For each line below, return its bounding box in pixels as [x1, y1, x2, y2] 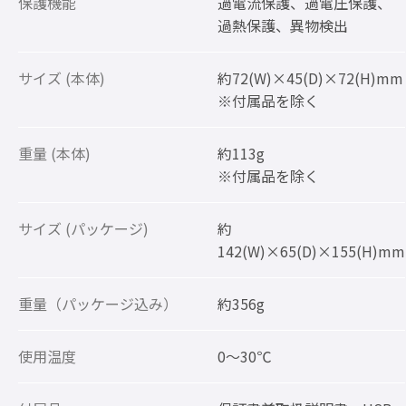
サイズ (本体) [18, 67, 105, 90]
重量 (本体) [18, 142, 91, 165]
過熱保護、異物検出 [217, 14, 348, 37]
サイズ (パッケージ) [18, 217, 149, 240]
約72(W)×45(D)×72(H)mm [217, 67, 403, 90]
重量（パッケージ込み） [18, 293, 178, 315]
